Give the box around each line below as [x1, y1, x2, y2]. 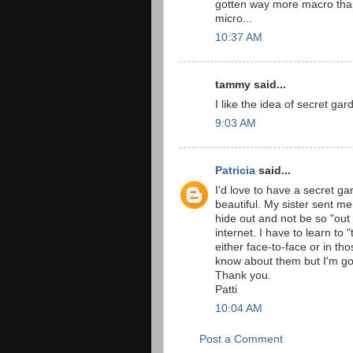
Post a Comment [199, 333, 283, 345]
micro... [215, 12, 252, 24]
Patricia [215, 164, 255, 176]
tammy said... [215, 78, 286, 91]
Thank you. [215, 269, 271, 281]
